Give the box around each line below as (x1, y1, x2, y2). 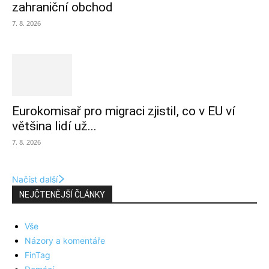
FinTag (25, 250, 50, 261)
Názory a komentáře (25, 235, 105, 246)
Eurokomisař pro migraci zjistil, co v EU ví (12, 104, 235, 119)
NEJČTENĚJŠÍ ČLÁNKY (19, 190, 105, 200)
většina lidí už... (12, 119, 97, 134)
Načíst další (12, 174, 58, 185)
